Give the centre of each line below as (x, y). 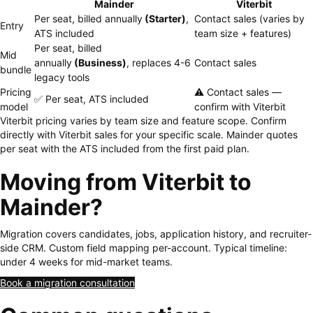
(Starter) (164, 19)
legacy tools (62, 77)
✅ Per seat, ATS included (92, 99)
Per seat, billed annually (88, 19)
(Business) (99, 63)
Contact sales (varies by (249, 19)
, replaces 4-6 (159, 63)
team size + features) (243, 33)
